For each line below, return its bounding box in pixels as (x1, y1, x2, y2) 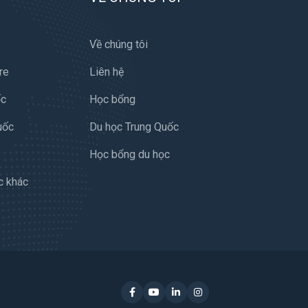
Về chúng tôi (89, 37, 148, 51)
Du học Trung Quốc (89, 120, 179, 133)
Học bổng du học (89, 147, 170, 161)
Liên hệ (89, 65, 124, 78)
